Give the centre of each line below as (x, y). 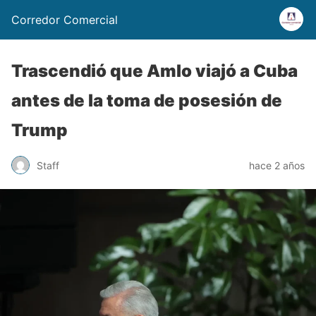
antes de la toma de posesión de (147, 101)
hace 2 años (277, 165)
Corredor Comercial (65, 20)
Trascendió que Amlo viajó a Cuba (154, 71)
